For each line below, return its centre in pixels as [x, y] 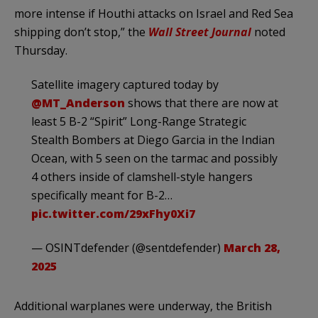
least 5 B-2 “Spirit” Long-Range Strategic [139, 121]
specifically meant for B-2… [102, 195]
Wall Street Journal [200, 32]
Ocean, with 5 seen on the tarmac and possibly [154, 158]
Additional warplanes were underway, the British [143, 306]
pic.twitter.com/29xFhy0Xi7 [113, 213]
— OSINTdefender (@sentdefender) [127, 247]
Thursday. [41, 50]
